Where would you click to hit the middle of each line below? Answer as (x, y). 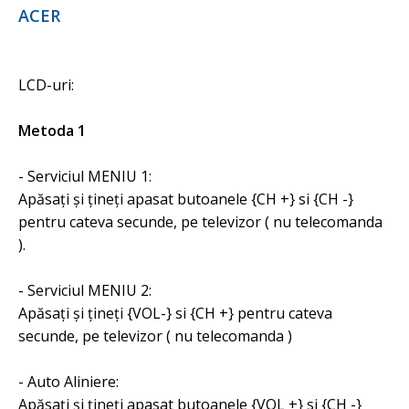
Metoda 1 (52, 131)
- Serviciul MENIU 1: (85, 176)
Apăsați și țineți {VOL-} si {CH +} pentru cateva (175, 313)
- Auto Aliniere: (68, 382)
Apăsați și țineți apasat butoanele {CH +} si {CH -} (186, 199)
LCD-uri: (46, 85)
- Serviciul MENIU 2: (85, 290)
